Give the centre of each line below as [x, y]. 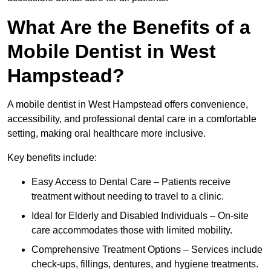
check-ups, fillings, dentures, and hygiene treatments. [145, 264]
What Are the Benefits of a [129, 28]
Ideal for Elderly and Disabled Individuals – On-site [140, 216]
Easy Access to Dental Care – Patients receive [131, 182]
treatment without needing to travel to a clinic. [128, 197]
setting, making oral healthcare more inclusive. [106, 134]
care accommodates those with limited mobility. [132, 230]
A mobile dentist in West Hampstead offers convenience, [128, 105]
